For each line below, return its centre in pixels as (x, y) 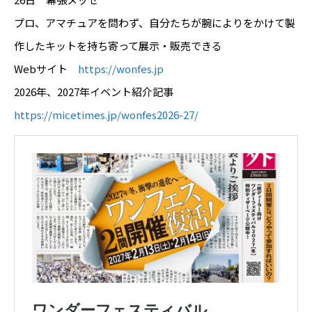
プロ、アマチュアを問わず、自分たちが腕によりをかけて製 (155, 23)
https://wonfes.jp (121, 69)
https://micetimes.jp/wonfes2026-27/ (106, 115)
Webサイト (46, 69)
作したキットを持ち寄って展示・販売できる (118, 46)
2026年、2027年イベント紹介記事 (99, 92)
